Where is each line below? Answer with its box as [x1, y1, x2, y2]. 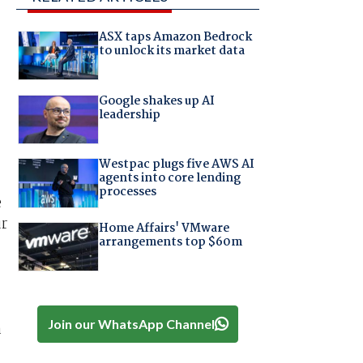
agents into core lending [98, 169, 241, 189]
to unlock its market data [98, 41, 245, 62]
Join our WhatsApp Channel [47, 315, 215, 331]
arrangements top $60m [98, 232, 242, 252]
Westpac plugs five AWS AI [98, 155, 254, 175]
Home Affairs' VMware [98, 218, 229, 238]
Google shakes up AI [98, 91, 215, 111]
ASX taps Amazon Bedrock [98, 28, 252, 48]
